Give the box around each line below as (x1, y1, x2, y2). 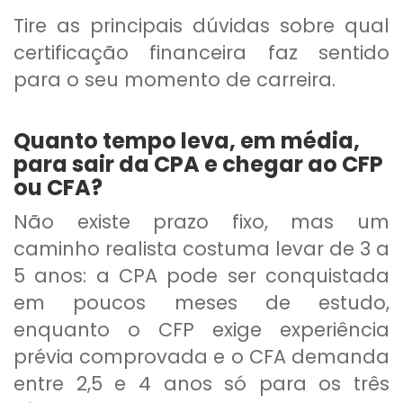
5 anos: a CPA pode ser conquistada (13, 263, 390, 290)
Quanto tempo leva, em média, (13, 126, 360, 157)
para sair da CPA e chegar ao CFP (13, 149, 383, 180)
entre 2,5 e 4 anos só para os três (13, 371, 390, 398)
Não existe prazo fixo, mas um (13, 209, 390, 236)
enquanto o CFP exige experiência (13, 317, 390, 344)
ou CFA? (13, 173, 103, 203)
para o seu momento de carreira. (13, 67, 336, 94)
